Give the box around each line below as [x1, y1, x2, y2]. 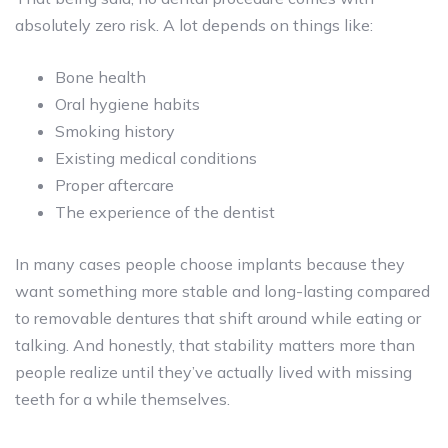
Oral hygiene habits [55, 93, 200, 114]
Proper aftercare [55, 174, 174, 195]
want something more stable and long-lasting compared [15, 280, 430, 301]
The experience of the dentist [55, 201, 275, 222]
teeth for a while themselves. [15, 388, 230, 409]
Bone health [55, 66, 146, 87]
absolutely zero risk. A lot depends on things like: [15, 14, 373, 35]
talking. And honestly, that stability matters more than [15, 334, 415, 355]
